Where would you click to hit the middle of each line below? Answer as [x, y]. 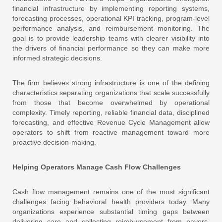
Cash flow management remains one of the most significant [111, 192]
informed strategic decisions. [57, 58]
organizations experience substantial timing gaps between [111, 211]
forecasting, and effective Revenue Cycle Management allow [111, 122]
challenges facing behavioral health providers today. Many [111, 201]
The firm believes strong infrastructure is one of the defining [111, 83]
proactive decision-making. [54, 142]
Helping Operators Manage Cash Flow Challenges [97, 167]
